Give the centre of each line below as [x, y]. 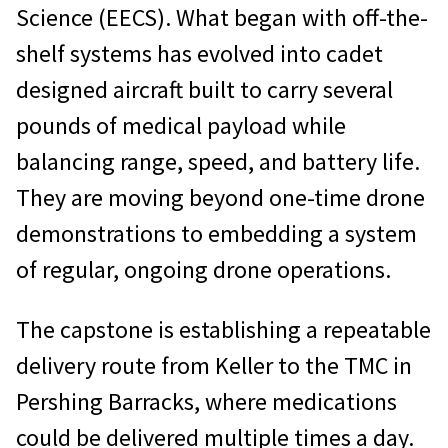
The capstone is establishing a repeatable [223, 330]
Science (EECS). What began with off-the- [222, 18]
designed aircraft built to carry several [204, 90]
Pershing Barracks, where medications [206, 402]
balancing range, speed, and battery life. [218, 162]
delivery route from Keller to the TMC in [214, 366]
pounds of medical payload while [181, 126]
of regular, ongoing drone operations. [203, 270]
